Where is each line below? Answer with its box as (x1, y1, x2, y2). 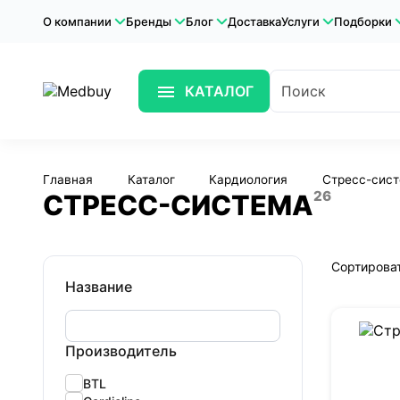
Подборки (334, 14, 392, 29)
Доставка (228, 14, 281, 29)
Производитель (65, 342, 177, 361)
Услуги (281, 14, 320, 29)
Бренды (126, 14, 171, 29)
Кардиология (209, 172, 288, 187)
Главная (43, 172, 93, 187)
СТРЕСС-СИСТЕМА (43, 188, 313, 222)
